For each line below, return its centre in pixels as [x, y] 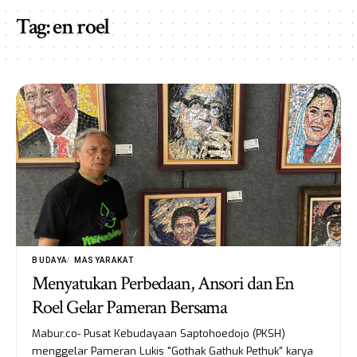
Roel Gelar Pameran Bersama [130, 307]
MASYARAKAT [104, 260]
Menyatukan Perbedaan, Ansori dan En [163, 283]
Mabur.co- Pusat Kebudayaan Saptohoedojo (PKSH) [159, 333]
